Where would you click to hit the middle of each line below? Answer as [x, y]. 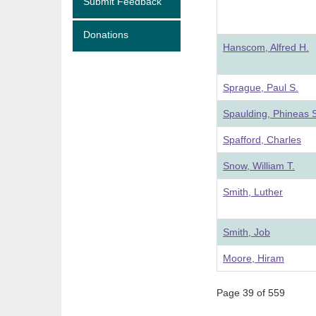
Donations [106, 35]
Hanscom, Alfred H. [266, 47]
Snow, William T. [259, 166]
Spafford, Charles [262, 140]
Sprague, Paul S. [261, 87]
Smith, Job [247, 232]
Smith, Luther [253, 192]
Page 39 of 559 [251, 293]
